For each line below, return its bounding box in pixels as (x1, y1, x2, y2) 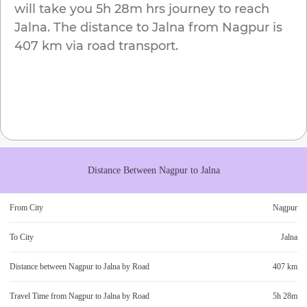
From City (10, 203, 43, 213)
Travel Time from (10, 291, 69, 302)
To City (10, 232, 34, 243)
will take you (14, 1, 93, 17)
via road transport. (62, 38, 178, 54)
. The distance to (47, 20, 149, 36)
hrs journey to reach (143, 1, 269, 17)
